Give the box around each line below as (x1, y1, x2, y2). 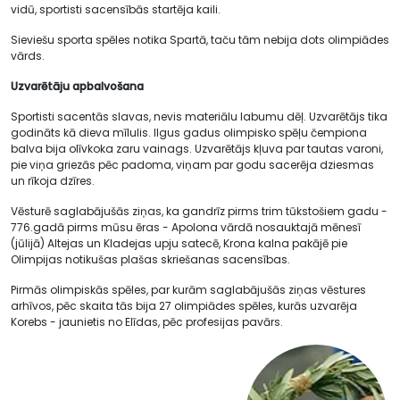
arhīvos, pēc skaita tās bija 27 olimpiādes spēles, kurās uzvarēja (11, 298, 357, 313)
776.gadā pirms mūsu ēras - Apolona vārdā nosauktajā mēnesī (11, 220, 361, 235)
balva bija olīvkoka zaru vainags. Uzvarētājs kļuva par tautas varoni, (11, 141, 383, 156)
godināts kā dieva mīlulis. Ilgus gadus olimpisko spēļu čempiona (11, 125, 367, 140)
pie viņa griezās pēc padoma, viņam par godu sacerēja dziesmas (11, 157, 374, 172)
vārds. (11, 48, 45, 63)
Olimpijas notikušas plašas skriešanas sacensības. (11, 252, 293, 267)
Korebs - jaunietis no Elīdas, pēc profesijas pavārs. (11, 314, 283, 329)
